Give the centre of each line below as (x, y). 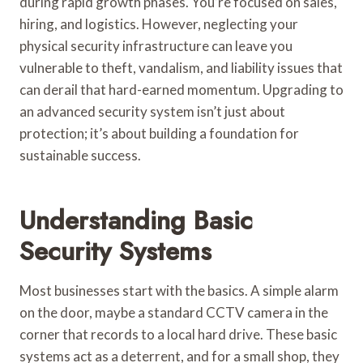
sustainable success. (80, 155)
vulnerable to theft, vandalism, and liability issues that (181, 67)
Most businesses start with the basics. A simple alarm (179, 290)
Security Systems (115, 251)
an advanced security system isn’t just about (152, 111)
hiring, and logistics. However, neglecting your (159, 23)
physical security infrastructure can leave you (156, 45)
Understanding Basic (136, 220)
